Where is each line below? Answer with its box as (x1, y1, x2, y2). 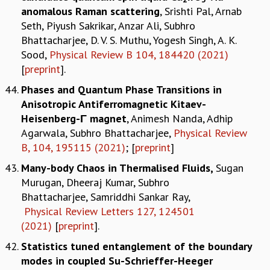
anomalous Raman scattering (21, 4, 160, 18)
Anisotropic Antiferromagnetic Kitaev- (21, 96, 206, 111)
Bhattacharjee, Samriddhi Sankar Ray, (21, 189, 190, 204)
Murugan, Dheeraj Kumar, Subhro (21, 175, 169, 189)
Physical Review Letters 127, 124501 (24, 204, 195, 218)
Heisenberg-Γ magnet (21, 111, 127, 125)
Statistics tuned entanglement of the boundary (21, 239, 252, 253)
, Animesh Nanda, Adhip (127, 111, 233, 125)
